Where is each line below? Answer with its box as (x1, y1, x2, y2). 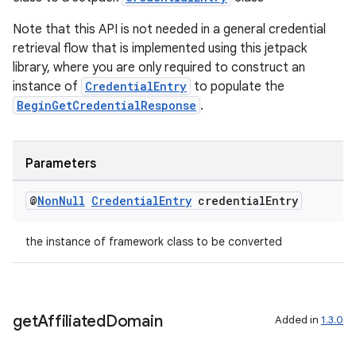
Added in (275, 313, 321, 327)
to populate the (191, 79, 284, 95)
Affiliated (37, 311, 106, 331)
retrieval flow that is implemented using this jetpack (13, 41, 307, 56)
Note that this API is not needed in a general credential (13, 21, 326, 37)
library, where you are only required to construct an (13, 60, 305, 75)
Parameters (25, 156, 96, 172)
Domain (105, 311, 163, 331)
